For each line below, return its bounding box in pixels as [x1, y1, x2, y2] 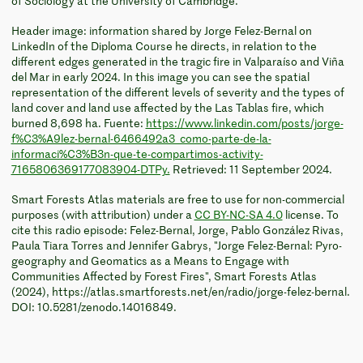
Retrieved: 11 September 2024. [169, 164, 332, 176]
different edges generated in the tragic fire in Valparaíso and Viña [11, 57, 344, 68]
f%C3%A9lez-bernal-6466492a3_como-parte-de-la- [11, 134, 271, 145]
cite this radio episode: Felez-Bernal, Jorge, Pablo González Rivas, [11, 225, 344, 237]
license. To [282, 210, 339, 221]
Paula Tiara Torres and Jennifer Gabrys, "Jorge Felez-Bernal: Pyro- [11, 241, 342, 252]
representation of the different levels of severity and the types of [11, 88, 344, 99]
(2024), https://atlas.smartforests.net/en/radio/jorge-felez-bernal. [11, 287, 350, 298]
